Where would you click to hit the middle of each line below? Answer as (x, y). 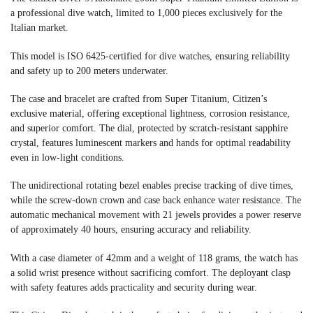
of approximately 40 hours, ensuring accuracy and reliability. (131, 230)
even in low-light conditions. (67, 158)
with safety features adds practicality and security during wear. (134, 287)
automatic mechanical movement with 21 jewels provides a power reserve (156, 215)
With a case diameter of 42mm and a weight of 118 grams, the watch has (154, 258)
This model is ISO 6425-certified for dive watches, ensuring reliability (150, 56)
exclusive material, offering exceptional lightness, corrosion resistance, (150, 114)
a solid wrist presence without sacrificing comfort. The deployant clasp (151, 272)
